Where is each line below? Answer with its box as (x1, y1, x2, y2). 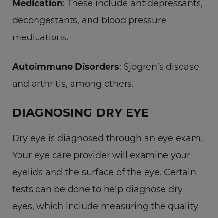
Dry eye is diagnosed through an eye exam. (12, 132, 202, 144)
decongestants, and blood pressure (12, 14, 166, 26)
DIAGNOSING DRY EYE (12, 104, 149, 120)
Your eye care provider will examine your (12, 149, 190, 161)
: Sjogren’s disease (119, 60, 199, 72)
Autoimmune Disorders (12, 60, 119, 72)
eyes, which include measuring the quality (12, 200, 198, 212)
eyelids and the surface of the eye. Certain (12, 166, 196, 178)
